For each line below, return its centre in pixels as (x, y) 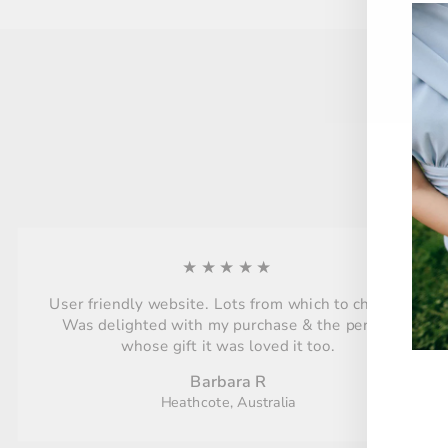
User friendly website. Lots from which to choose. (228, 305)
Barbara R (228, 382)
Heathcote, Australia (228, 403)
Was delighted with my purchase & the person (228, 326)
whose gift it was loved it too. (228, 347)
